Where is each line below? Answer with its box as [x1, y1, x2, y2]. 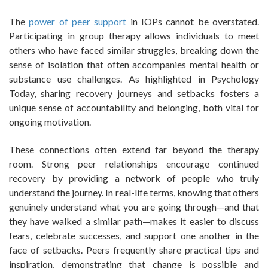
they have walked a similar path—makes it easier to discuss [9, 215, 259, 227]
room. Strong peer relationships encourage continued [9, 157, 259, 169]
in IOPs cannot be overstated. [126, 15, 260, 27]
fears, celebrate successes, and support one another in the [9, 229, 259, 241]
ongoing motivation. [9, 115, 91, 127]
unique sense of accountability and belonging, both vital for [9, 101, 259, 113]
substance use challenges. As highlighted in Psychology [9, 72, 259, 84]
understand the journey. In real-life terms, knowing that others [9, 186, 259, 198]
